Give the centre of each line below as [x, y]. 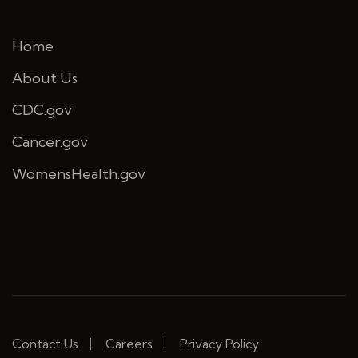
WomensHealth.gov [79, 174]
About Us [45, 78]
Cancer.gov [50, 142]
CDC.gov [42, 110]
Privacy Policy [219, 344]
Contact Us [45, 344]
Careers [129, 344]
